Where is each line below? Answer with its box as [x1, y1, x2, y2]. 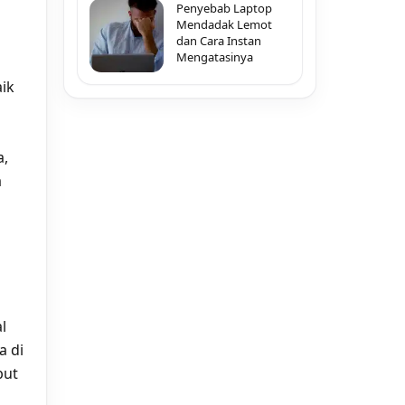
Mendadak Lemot [176, 16, 272, 33]
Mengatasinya [176, 49, 253, 65]
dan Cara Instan [176, 33, 261, 49]
